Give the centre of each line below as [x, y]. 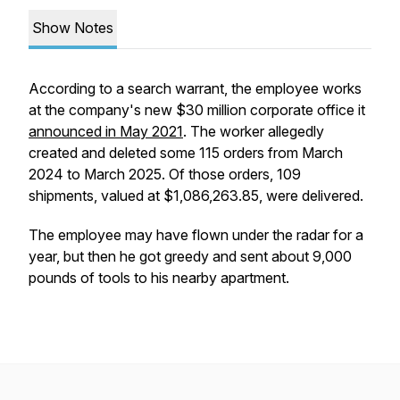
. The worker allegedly [254, 131]
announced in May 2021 [106, 131]
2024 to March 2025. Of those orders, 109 [165, 174]
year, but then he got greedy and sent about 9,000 [190, 256]
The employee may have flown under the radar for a [196, 235]
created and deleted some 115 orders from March [186, 153]
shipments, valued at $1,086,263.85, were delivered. [196, 196]
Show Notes [73, 28]
